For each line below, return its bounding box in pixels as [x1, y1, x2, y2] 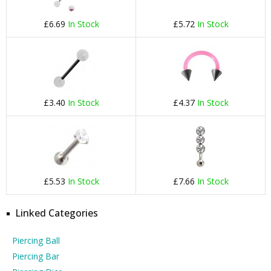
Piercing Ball [12, 235, 60, 246]
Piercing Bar [12, 250, 59, 262]
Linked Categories [15, 206, 98, 220]
